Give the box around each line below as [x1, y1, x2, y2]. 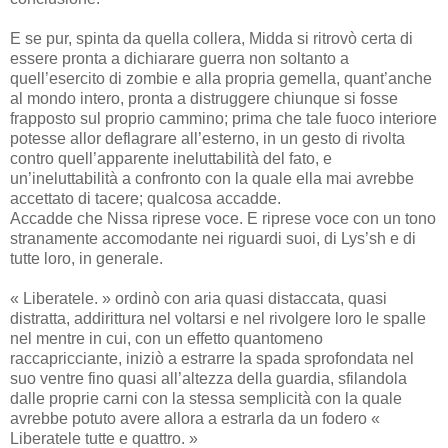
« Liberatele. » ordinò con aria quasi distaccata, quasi [10, 289, 387, 307]
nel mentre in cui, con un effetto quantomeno [10, 329, 323, 347]
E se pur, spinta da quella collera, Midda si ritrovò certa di [10, 29, 413, 47]
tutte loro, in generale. [10, 249, 163, 267]
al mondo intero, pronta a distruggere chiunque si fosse [10, 89, 398, 107]
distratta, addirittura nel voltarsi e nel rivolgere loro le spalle [10, 309, 426, 327]
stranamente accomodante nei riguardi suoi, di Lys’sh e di [10, 229, 416, 247]
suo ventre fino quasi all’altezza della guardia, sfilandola [10, 369, 407, 387]
